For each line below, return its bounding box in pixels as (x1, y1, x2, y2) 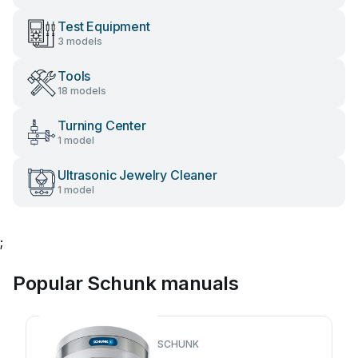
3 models (58, 35, 102, 47)
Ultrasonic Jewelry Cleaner (58, 167, 217, 183)
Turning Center (58, 117, 146, 133)
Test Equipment (58, 18, 150, 34)
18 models (58, 85, 106, 97)
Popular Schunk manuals (13, 272, 239, 295)
